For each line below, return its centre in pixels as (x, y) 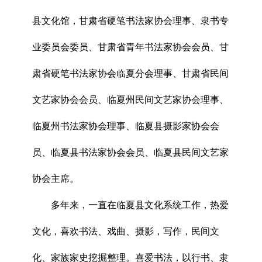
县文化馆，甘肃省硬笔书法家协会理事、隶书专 (130, 20)
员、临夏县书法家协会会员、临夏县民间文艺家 (130, 152)
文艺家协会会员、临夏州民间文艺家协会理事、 (130, 99)
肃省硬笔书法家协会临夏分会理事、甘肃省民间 (130, 73)
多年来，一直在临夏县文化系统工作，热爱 (140, 205)
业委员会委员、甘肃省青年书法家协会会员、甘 (130, 47)
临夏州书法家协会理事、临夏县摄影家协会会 (126, 126)
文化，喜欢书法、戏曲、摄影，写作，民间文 (126, 231)
